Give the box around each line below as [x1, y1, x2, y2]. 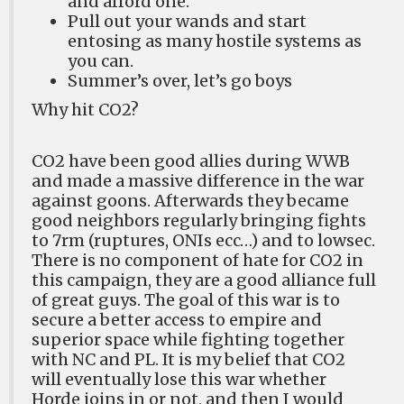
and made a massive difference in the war [32, 170, 364, 191]
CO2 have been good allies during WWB [32, 151, 350, 171]
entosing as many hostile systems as [68, 31, 362, 51]
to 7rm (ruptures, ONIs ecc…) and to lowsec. [32, 230, 375, 251]
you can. [68, 50, 133, 71]
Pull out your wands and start [68, 11, 307, 32]
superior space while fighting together [32, 329, 344, 350]
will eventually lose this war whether [32, 369, 326, 390]
